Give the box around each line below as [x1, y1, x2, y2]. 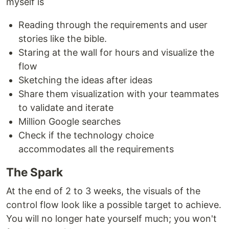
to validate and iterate [18, 102, 113, 113]
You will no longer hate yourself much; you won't [6, 213, 217, 224]
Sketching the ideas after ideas [18, 75, 152, 85]
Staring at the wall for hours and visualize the [18, 47, 214, 58]
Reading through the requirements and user [18, 19, 208, 30]
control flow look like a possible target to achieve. [6, 199, 221, 210]
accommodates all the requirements [18, 144, 174, 154]
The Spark [6, 165, 63, 179]
